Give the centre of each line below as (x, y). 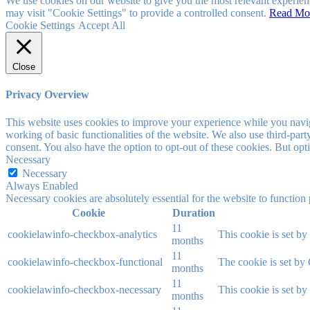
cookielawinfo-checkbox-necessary (84, 289)
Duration (193, 212)
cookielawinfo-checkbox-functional (85, 262)
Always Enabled (42, 185)
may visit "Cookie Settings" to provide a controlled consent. (137, 13)
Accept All (102, 26)
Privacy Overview (47, 95)
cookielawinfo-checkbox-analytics (82, 234)
